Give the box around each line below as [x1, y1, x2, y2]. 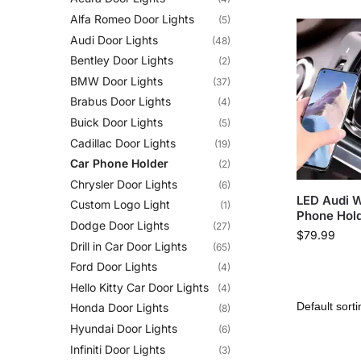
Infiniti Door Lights [70, 342, 165, 356]
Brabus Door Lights [70, 94, 171, 109]
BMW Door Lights [70, 73, 163, 88]
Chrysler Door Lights [70, 176, 177, 191]
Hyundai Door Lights [70, 321, 177, 335]
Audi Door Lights [70, 32, 158, 47]
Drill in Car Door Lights [70, 239, 187, 253]
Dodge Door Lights [70, 218, 169, 232]
